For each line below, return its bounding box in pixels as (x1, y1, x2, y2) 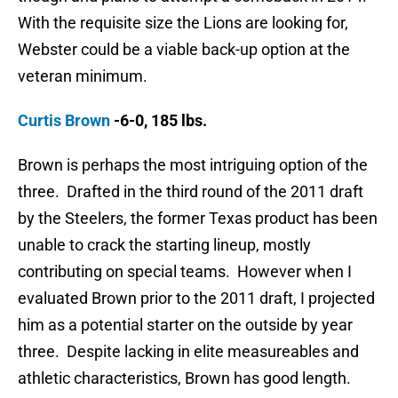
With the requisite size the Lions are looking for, (18, 13, 348, 33)
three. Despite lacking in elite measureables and (18, 342, 359, 362)
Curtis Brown (18, 111, 110, 131)
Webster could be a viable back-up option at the (18, 40, 350, 60)
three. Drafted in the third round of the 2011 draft (18, 182, 363, 202)
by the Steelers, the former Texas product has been (18, 209, 378, 228)
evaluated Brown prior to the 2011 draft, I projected (18, 289, 375, 308)
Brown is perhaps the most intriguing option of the (18, 155, 368, 175)
